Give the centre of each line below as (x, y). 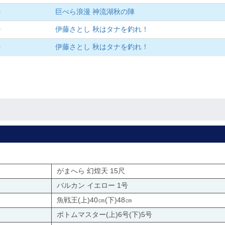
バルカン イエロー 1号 (92, 186)
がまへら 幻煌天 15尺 (91, 171)
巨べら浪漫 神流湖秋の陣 (95, 12)
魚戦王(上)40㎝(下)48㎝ (94, 200)
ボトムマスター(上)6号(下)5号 (104, 215)
